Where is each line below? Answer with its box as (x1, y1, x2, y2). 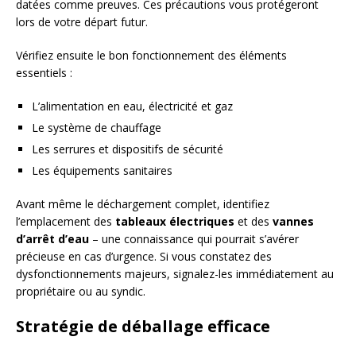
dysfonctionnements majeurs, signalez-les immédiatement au (16, 265, 334, 281)
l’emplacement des (16, 213, 115, 229)
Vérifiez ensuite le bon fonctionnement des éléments (16, 47, 287, 63)
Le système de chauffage (32, 119, 161, 135)
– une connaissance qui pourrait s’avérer (89, 230, 299, 246)
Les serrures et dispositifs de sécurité (32, 141, 223, 157)
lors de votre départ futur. (16, 14, 148, 29)
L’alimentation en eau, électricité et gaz (32, 98, 233, 114)
